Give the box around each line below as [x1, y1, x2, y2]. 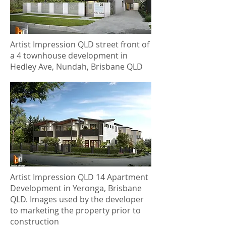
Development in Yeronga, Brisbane [10, 183, 142, 194]
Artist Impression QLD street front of [10, 39, 149, 50]
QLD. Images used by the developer [10, 194, 144, 205]
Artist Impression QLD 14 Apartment [10, 172, 148, 183]
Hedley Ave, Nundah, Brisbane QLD [10, 61, 143, 72]
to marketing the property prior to [10, 205, 141, 216]
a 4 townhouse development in [10, 50, 128, 61]
